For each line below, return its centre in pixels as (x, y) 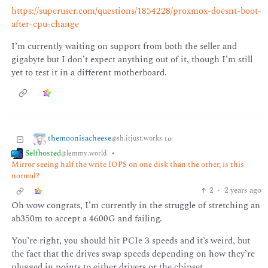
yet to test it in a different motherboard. (89, 73)
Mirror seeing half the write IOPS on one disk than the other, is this (127, 165)
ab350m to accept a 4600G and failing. (86, 218)
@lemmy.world (84, 153)
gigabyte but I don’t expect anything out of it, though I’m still (132, 60)
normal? (25, 176)
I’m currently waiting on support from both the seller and (124, 46)
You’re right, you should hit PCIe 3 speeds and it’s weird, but (130, 240)
